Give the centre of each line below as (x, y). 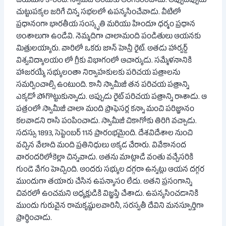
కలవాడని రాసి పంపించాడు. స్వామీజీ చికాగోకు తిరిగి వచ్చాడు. (107, 122)
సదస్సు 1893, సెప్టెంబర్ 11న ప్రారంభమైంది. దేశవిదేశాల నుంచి (105, 134)
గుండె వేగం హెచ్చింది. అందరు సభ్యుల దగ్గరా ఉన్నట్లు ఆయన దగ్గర (110, 170)
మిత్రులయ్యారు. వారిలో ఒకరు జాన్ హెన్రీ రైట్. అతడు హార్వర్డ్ (102, 49)
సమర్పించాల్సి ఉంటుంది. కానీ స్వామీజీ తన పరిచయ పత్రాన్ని (103, 86)
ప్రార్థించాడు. (34, 219)
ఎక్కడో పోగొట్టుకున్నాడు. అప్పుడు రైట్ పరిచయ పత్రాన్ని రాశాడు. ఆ (112, 98)
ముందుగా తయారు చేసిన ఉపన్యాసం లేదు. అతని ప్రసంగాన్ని (104, 182)
